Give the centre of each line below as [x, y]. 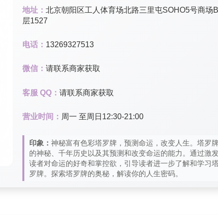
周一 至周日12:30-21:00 [102, 116]
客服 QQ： [41, 92]
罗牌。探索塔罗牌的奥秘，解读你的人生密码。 [106, 173]
